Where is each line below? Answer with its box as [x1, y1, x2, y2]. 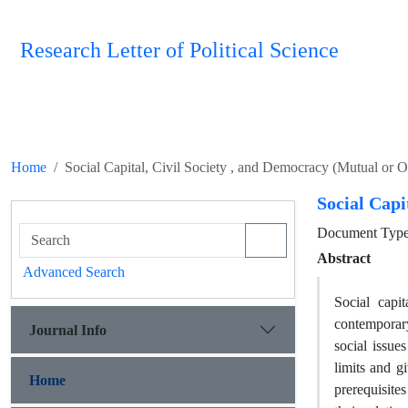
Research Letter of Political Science [20, 38, 339, 63]
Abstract [317, 250, 371, 267]
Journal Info [29, 321, 107, 339]
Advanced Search [23, 263, 125, 280]
